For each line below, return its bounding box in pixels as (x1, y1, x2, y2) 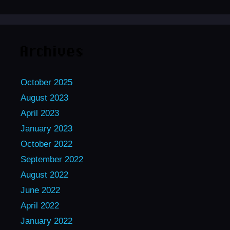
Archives (21, 46, 85, 60)
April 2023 (21, 108, 59, 119)
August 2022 (21, 170, 68, 180)
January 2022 (21, 216, 72, 226)
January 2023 (21, 124, 72, 134)
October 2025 (21, 78, 72, 88)
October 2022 (21, 139, 72, 149)
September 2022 (21, 155, 83, 165)
